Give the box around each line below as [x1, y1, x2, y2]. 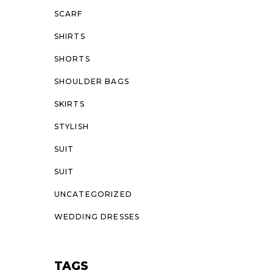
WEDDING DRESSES [54, 212, 140, 221]
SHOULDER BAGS [54, 77, 130, 86]
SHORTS [54, 54, 90, 63]
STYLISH [54, 122, 89, 131]
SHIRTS [54, 32, 85, 41]
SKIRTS [54, 99, 85, 108]
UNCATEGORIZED [54, 190, 133, 199]
